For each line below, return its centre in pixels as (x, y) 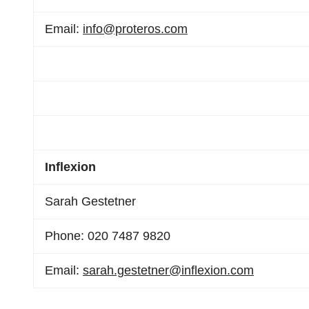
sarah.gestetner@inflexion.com (168, 270)
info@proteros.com (135, 29)
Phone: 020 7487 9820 (108, 236)
